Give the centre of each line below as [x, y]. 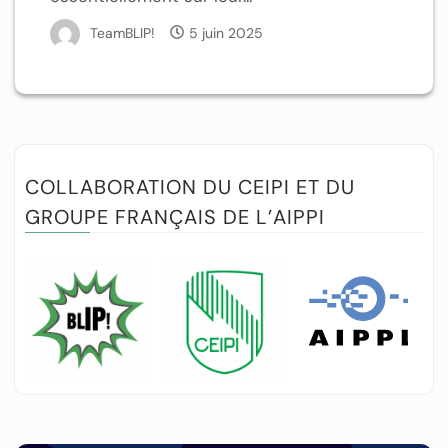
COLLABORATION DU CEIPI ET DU [190, 186]
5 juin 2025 [226, 32]
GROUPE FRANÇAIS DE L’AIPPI [175, 216]
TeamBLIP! [122, 32]
